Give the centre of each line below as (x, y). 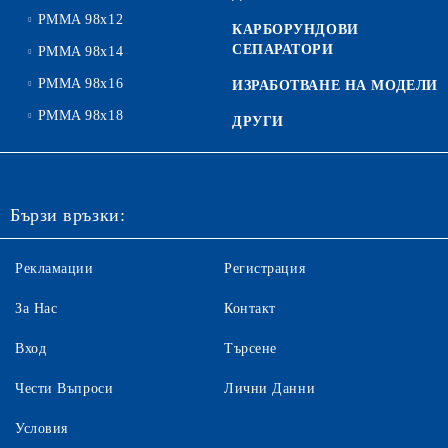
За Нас (36, 308)
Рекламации (54, 268)
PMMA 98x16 (80, 83)
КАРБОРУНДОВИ (295, 29)
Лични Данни (270, 388)
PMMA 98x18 (80, 115)
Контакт (250, 308)
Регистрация (265, 268)
